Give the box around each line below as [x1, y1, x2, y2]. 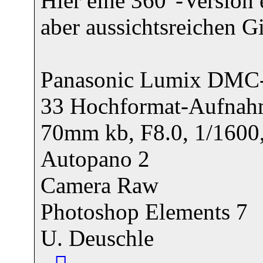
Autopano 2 [41, 146, 150, 171]
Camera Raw [41, 172, 159, 198]
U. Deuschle [41, 225, 154, 251]
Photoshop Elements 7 [41, 198, 248, 224]
